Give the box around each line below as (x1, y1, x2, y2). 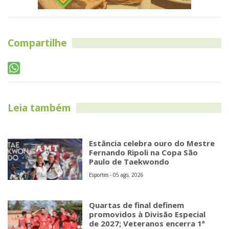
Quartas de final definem (89, 200, 185, 211)
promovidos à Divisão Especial (89, 209, 206, 220)
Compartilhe (8, 36, 67, 50)
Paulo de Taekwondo (89, 156, 170, 167)
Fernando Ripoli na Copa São (89, 147, 198, 157)
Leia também (8, 101, 71, 114)
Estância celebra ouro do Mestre (89, 138, 215, 148)
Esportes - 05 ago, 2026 (89, 171, 144, 178)
